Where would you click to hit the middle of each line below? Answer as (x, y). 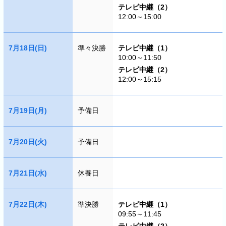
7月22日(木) (27, 204)
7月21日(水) (27, 173)
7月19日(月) (27, 110)
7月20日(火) (27, 142)
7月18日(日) (27, 48)
